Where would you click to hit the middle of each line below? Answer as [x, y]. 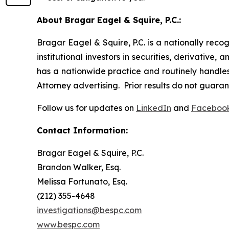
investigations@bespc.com [89, 210]
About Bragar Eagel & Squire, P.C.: [109, 20]
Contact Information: [82, 130]
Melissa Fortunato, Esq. [82, 181]
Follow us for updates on [86, 108]
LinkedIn [154, 108]
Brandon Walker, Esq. [79, 167]
